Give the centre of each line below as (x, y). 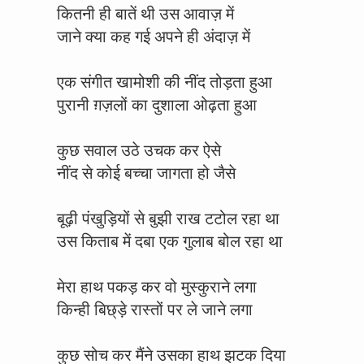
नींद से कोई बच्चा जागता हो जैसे (146, 173)
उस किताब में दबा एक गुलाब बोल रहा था (170, 241)
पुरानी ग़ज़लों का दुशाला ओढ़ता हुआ (157, 105)
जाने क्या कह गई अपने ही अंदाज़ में (154, 37)
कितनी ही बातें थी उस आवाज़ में (145, 14)
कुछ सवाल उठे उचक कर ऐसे (139, 150)
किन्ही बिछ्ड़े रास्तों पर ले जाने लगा (155, 310)
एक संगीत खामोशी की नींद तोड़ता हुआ (165, 82)
